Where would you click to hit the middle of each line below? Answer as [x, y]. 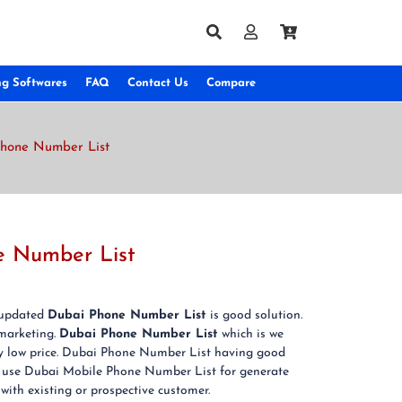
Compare [231, 83]
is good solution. [254, 315]
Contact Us [158, 83]
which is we [251, 334]
